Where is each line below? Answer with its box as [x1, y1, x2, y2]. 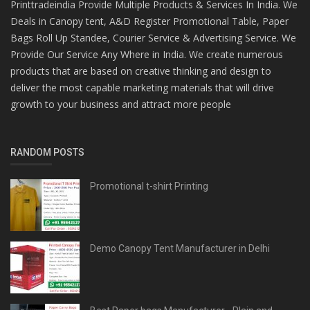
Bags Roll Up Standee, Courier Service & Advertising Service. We [10, 30, 296, 44]
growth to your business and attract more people [10, 97, 231, 111]
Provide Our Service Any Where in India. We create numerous [10, 47, 283, 61]
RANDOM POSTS [10, 146, 84, 158]
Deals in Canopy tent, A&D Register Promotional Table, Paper [10, 14, 289, 28]
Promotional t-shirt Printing [90, 180, 208, 192]
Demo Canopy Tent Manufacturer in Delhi [90, 242, 270, 254]
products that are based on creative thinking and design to [10, 64, 271, 77]
